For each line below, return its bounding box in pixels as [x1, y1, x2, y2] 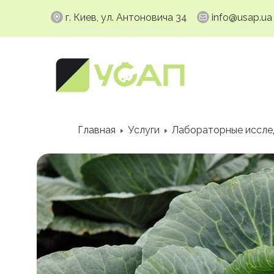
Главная [78, 124, 116, 136]
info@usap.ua [212, 11, 272, 23]
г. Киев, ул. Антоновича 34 [65, 11, 187, 23]
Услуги [128, 124, 160, 136]
